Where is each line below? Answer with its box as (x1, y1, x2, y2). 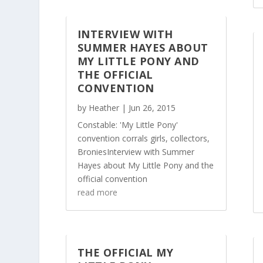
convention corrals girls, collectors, (77, 133, 210, 144)
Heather (88, 102, 119, 114)
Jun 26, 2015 (128, 102, 176, 114)
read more (77, 187, 117, 198)
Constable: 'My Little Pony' (77, 119, 178, 131)
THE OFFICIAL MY (77, 245, 174, 260)
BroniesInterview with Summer (77, 146, 194, 158)
